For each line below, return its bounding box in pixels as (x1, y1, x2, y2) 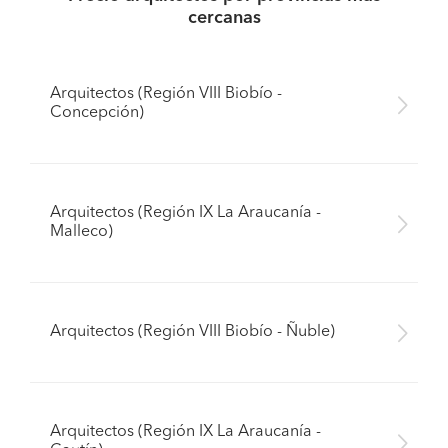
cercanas (187, 9, 261, 27)
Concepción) (50, 105, 144, 121)
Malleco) (50, 224, 113, 240)
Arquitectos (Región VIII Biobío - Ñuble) (50, 324, 335, 340)
